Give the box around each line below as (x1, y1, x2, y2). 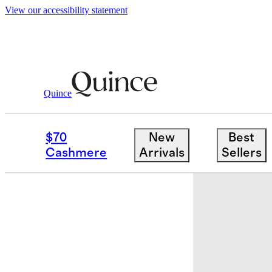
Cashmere (46, 146, 107, 159)
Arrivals (138, 146, 185, 159)
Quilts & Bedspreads (75, 93, 182, 105)
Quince (44, 87, 72, 98)
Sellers (221, 146, 262, 159)
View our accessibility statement (5, 5, 127, 15)
